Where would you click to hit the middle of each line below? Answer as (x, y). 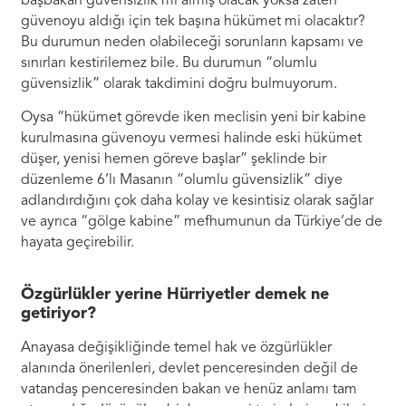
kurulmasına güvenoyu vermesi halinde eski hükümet (192, 139)
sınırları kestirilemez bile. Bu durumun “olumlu (169, 63)
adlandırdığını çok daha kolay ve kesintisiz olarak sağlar (198, 202)
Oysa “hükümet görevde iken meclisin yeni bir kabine (194, 118)
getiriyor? (59, 313)
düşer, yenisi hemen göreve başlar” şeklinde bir (174, 160)
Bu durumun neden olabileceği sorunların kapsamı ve (193, 42)
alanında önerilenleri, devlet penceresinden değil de (190, 368)
